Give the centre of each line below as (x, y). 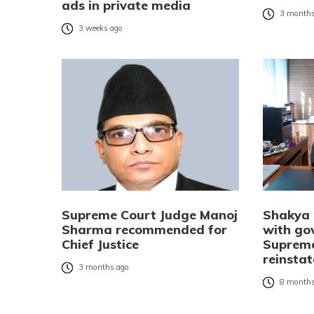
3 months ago (104, 267)
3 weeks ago (101, 28)
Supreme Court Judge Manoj (150, 214)
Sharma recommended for (144, 229)
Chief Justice (100, 244)
